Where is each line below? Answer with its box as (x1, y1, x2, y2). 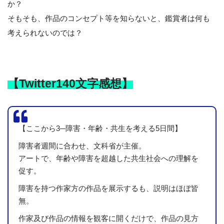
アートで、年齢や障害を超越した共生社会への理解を (18, 154, 198, 163)
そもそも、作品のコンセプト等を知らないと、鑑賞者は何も (7, 14, 210, 23)
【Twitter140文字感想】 (7, 77, 133, 90)
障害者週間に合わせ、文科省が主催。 (18, 141, 146, 150)
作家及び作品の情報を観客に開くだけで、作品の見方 (18, 214, 198, 223)
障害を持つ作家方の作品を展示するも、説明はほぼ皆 (18, 184, 198, 193)
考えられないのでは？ (7, 28, 82, 37)
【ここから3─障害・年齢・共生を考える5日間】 (18, 124, 182, 133)
